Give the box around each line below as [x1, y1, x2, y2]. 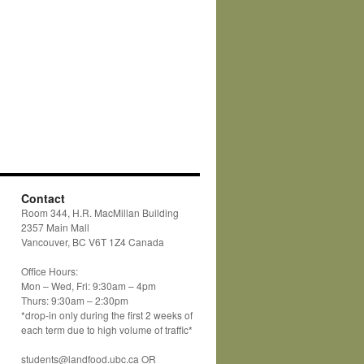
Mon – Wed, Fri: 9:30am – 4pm [21, 279, 156, 292]
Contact [21, 190, 65, 206]
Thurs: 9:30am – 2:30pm [21, 293, 128, 307]
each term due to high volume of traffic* [21, 323, 193, 336]
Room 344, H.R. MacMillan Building [21, 206, 179, 219]
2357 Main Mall [21, 220, 89, 234]
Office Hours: [21, 264, 78, 278]
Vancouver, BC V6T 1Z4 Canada [21, 235, 164, 249]
